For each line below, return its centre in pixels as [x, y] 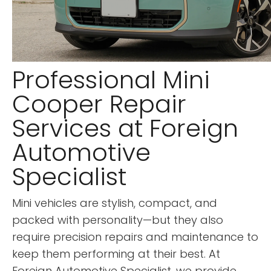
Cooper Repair [99, 104]
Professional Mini [111, 80]
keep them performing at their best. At [116, 253]
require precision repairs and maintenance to [135, 237]
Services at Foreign [125, 128]
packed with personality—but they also [118, 220]
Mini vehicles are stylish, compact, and [115, 203]
